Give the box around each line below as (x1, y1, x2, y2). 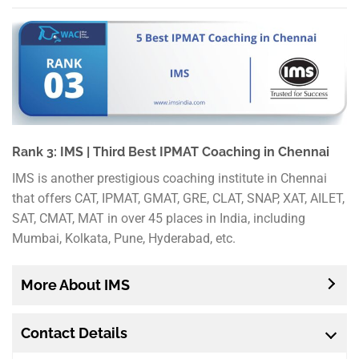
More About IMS (21, 276, 130, 294)
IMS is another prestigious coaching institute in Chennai (12, 171, 327, 187)
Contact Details (21, 325, 127, 342)
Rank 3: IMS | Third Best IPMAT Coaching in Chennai (12, 144, 329, 160)
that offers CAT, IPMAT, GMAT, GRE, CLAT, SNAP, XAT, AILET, (12, 191, 345, 207)
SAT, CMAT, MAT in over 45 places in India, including (12, 211, 305, 227)
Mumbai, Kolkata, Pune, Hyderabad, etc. (12, 231, 236, 247)
